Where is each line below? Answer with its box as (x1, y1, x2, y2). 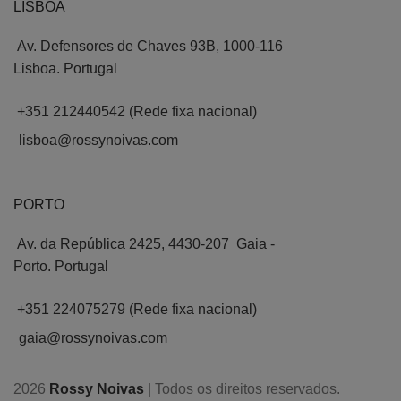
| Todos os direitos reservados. (148, 381, 340, 397)
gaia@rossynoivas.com (19, 330, 167, 346)
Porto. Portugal (13, 259, 108, 275)
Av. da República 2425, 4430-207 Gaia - (17, 236, 275, 252)
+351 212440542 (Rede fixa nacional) (17, 104, 257, 120)
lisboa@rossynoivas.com (19, 132, 178, 149)
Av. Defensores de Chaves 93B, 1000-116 (17, 38, 283, 55)
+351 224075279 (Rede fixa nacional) (17, 302, 257, 318)
